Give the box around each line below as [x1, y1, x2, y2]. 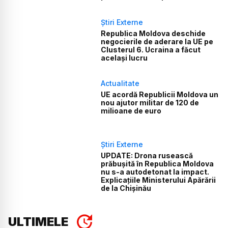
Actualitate [101, 78, 140, 88]
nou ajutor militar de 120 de [101, 98, 199, 107]
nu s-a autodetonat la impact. [101, 167, 210, 177]
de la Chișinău [101, 184, 152, 193]
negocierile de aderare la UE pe [101, 37, 214, 46]
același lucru [101, 53, 148, 62]
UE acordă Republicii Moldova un [101, 90, 219, 99]
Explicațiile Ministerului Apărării [101, 176, 216, 185]
